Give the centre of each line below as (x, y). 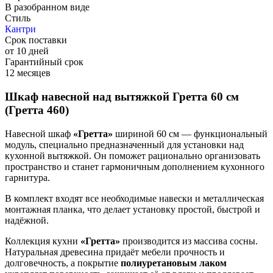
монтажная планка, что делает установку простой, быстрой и (133, 209)
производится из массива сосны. (189, 241)
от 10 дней (27, 51)
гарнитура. (27, 177)
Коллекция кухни (43, 241)
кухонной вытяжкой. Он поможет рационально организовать (133, 155)
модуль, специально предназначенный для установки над (124, 144)
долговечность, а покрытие (63, 263)
